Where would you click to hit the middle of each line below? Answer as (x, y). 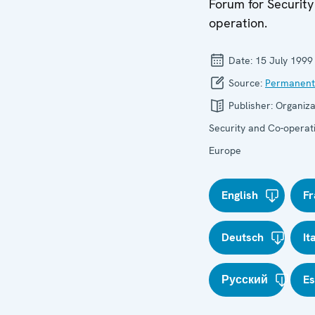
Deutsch (243, 237)
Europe (225, 150)
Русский (245, 279)
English (240, 195)
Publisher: (251, 105)
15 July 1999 (284, 60)
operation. (238, 23)
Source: (245, 83)
